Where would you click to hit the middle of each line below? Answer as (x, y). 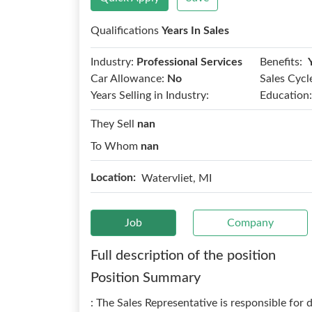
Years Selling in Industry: (150, 95)
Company (250, 223)
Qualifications (126, 31)
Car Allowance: (127, 79)
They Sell (114, 124)
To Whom (116, 146)
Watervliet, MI (177, 178)
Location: (113, 178)
